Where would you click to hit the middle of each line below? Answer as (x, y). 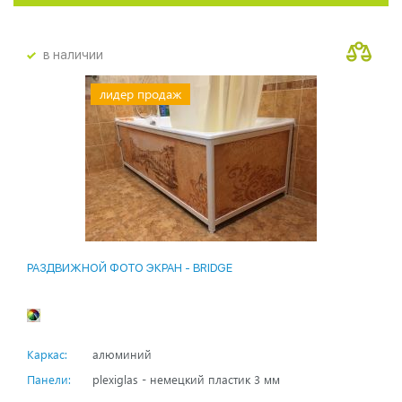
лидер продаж (140, 94)
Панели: (49, 380)
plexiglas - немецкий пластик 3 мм (186, 380)
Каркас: (47, 354)
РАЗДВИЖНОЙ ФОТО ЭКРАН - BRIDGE (130, 268)
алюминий (122, 354)
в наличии (73, 55)
